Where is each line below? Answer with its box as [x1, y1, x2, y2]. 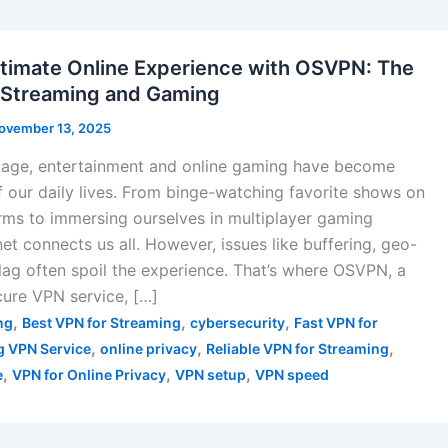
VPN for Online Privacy [12, 365, 166, 383]
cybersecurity [190, 313, 285, 331]
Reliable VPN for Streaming [206, 339, 389, 357]
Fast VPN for [294, 313, 378, 331]
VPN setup [175, 365, 246, 383]
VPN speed [255, 365, 329, 383]
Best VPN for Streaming [22, 313, 181, 331]
